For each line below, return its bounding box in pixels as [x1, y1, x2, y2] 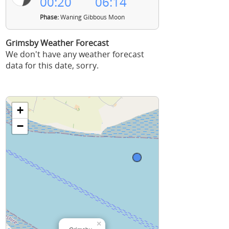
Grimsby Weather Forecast [6, 37, 109, 49]
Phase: [39, 13, 59, 21]
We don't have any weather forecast [6, 49, 144, 60]
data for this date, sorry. [6, 60, 99, 71]
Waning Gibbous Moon [58, 13, 125, 21]
